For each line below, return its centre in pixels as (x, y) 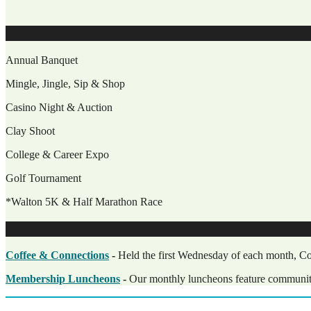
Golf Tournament (43, 178)
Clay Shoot (30, 131)
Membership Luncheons (63, 279)
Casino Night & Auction (59, 108)
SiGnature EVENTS (64, 33)
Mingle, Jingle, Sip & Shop (65, 84)
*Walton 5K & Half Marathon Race (84, 202)
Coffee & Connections (57, 255)
